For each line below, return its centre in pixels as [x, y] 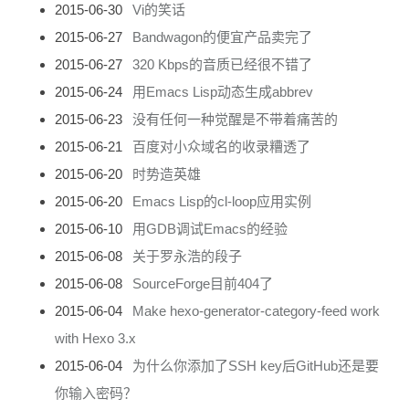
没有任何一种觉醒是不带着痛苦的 [235, 119]
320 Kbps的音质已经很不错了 [222, 64]
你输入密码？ [96, 393]
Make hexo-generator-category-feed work [256, 310]
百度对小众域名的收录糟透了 [221, 146]
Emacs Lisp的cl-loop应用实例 [221, 201]
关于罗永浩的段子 [187, 256]
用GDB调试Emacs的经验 [210, 228]
